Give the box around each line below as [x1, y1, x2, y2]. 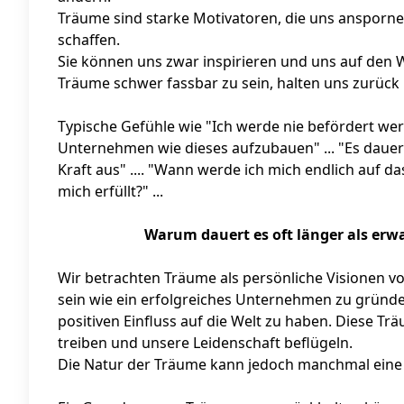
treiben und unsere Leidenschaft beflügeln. [58, 333, 353, 353]
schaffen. [58, 30, 124, 50]
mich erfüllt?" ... [58, 181, 163, 202]
